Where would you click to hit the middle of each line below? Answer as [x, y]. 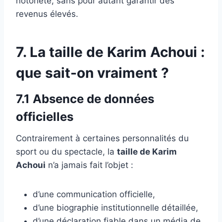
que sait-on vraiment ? [92, 73]
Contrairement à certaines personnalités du [102, 138]
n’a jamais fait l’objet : [89, 165]
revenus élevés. [47, 14]
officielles [45, 116]
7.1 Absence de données [85, 99]
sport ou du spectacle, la [66, 151]
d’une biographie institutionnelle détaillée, [115, 207]
